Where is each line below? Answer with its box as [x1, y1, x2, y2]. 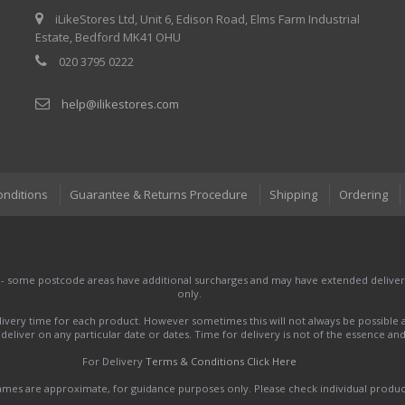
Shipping [269, 185, 317, 202]
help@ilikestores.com [61, 95, 179, 112]
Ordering [339, 185, 388, 202]
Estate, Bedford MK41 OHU [35, 28, 181, 45]
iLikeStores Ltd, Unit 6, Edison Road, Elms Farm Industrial [52, 10, 360, 27]
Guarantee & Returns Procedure [70, 185, 248, 202]
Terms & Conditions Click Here [145, 353, 297, 368]
